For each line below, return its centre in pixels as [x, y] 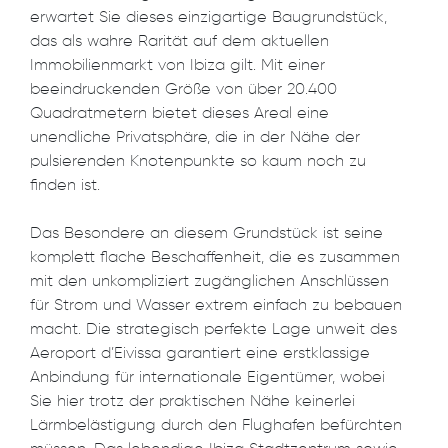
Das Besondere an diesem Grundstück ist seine [206, 234]
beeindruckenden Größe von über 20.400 [183, 90]
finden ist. [65, 186]
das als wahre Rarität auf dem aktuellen [179, 42]
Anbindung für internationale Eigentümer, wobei [207, 378]
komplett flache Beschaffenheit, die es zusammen [215, 258]
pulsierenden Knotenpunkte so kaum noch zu [198, 162]
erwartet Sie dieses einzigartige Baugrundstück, [208, 18]
